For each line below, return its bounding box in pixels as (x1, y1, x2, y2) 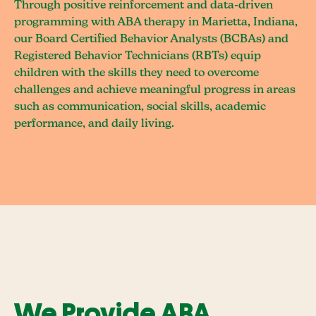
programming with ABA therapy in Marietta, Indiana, (14, 17, 298, 28)
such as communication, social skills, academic (14, 102, 266, 113)
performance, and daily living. (14, 119, 174, 130)
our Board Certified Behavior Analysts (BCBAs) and (14, 34, 288, 45)
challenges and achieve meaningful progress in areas (14, 85, 296, 96)
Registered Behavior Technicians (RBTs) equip (14, 51, 261, 62)
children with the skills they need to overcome (14, 68, 259, 79)
